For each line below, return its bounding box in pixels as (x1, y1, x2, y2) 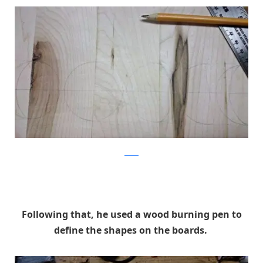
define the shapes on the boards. (53, 224, 210, 237)
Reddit (124, 149, 139, 156)
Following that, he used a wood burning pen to (21, 208, 242, 221)
